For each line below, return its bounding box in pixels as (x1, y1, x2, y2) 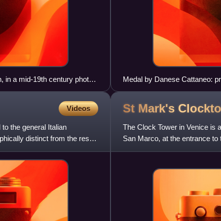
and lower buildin (123, 146, 176, 154)
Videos (67, 104, 90, 113)
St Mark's (123, 101, 178, 115)
